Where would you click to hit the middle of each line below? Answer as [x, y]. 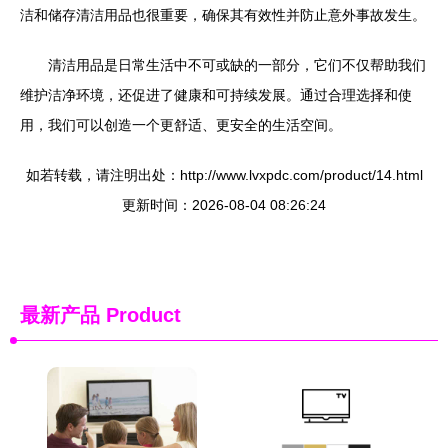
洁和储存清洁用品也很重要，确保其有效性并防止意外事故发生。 [223, 15]
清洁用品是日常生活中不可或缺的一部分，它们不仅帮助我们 [237, 65]
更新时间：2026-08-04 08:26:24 [224, 205]
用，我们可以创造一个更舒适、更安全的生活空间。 [181, 125]
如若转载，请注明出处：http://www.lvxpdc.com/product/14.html [224, 175]
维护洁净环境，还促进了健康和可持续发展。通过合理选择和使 [216, 95]
